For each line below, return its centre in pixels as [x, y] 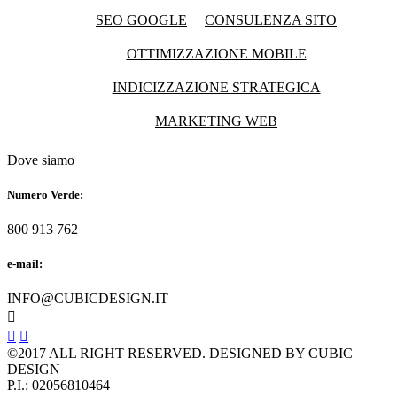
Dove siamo [41, 160]
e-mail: [25, 264]
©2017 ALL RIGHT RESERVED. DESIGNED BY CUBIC [180, 354]
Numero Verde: [45, 194]
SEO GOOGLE [141, 19]
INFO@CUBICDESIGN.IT [88, 299]
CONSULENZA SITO [271, 19]
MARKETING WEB [216, 121]
